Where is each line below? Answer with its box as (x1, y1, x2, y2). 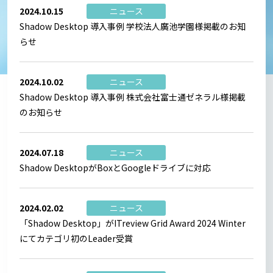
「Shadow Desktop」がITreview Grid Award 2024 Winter (19, 216, 246, 229)
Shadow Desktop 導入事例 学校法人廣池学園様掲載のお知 (19, 19, 246, 32)
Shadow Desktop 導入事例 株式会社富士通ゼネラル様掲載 (19, 90, 246, 103)
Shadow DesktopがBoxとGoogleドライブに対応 (19, 161, 211, 174)
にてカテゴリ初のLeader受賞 (19, 232, 133, 244)
